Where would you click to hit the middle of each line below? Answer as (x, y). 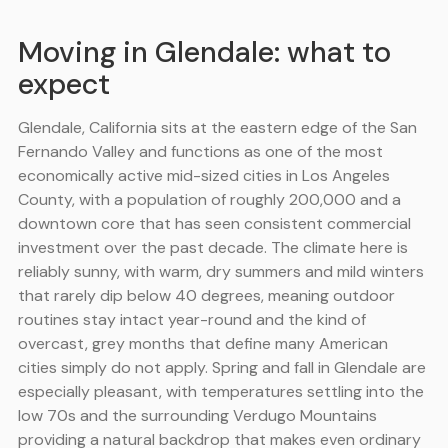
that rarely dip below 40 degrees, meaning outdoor (207, 296)
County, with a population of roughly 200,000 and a (210, 200)
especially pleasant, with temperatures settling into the (221, 392)
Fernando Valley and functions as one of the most (201, 152)
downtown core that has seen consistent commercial (215, 224)
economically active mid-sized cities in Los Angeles (204, 176)
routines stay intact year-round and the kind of (192, 320)
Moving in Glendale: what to (205, 52)
